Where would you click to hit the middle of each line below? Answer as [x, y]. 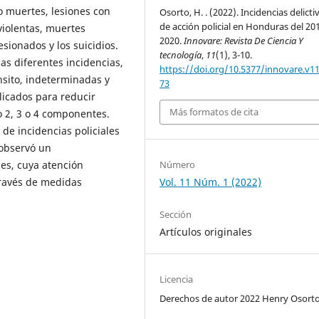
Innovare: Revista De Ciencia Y [244, 41]
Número [178, 164]
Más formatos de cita [214, 112]
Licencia [177, 279]
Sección [176, 214]
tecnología [181, 55]
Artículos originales [206, 231]
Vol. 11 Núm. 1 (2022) [211, 182]
